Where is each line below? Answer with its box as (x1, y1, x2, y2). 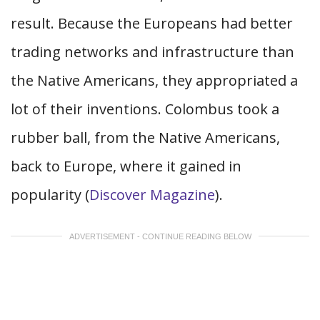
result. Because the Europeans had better (11, 14, 293, 33)
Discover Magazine (89, 185, 215, 204)
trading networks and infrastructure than (11, 42, 294, 61)
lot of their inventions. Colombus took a (11, 99, 279, 119)
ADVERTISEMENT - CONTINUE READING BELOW (69, 231, 251, 241)
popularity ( (11, 185, 89, 204)
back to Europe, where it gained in (11, 156, 241, 176)
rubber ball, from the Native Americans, (11, 128, 280, 147)
